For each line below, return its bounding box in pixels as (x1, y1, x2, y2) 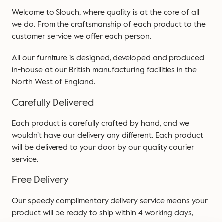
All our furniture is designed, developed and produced (12, 53, 204, 63)
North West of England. (12, 76, 97, 87)
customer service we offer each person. (12, 31, 153, 41)
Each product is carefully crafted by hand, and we (12, 118, 189, 128)
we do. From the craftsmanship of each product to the (12, 19, 206, 29)
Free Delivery (12, 173, 69, 186)
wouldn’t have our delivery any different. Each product (12, 130, 203, 140)
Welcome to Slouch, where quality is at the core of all (12, 7, 199, 17)
